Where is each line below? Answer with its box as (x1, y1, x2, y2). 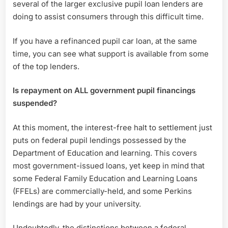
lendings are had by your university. (13, 198, 141, 209)
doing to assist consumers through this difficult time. (13, 12, 204, 22)
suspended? (13, 98, 57, 108)
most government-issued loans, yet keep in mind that (13, 160, 205, 170)
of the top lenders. (13, 61, 79, 71)
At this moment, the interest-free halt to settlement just (13, 122, 212, 132)
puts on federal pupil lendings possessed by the (13, 135, 186, 145)
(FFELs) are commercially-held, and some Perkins (13, 186, 192, 196)
